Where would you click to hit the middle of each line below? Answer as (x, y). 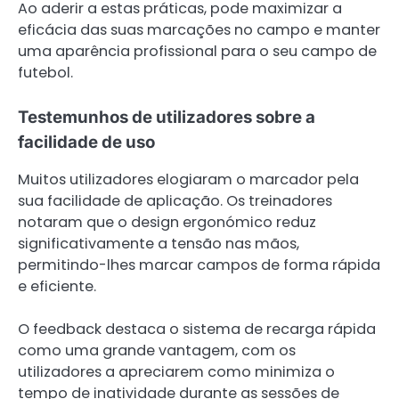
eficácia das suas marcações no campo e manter (199, 29)
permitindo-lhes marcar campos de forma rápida (199, 265)
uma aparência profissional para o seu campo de (197, 51)
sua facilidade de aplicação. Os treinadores (175, 200)
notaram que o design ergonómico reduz (167, 222)
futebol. (45, 72)
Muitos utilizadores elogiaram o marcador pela (188, 179)
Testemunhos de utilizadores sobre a (167, 117)
